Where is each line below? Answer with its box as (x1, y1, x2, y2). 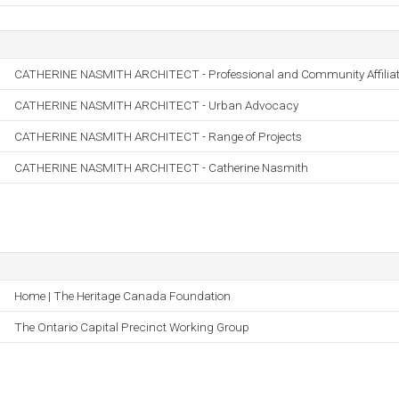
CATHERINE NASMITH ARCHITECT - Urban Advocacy (14, 98, 298, 112)
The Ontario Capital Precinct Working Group (14, 320, 249, 334)
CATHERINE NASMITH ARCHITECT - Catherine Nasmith (14, 160, 308, 175)
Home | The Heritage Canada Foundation (14, 289, 231, 303)
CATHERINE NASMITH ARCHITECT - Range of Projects (14, 129, 302, 143)
